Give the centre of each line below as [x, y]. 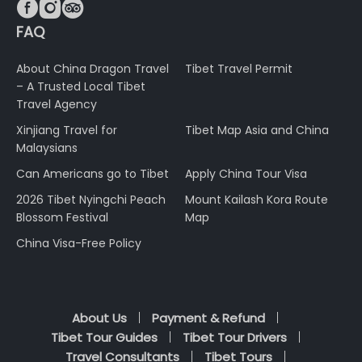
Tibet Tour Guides [104, 338]
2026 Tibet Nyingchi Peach [91, 200]
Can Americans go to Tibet [93, 174]
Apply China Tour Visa [246, 174]
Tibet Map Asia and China [257, 130]
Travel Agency [57, 105]
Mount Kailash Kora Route [257, 200]
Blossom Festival [62, 218]
